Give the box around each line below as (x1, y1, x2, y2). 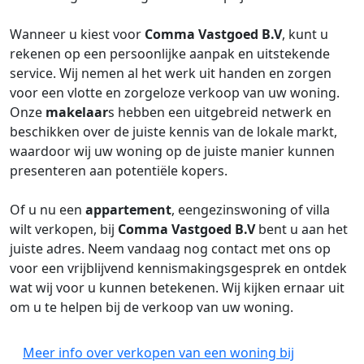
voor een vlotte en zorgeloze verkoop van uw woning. (10, 84, 340, 102)
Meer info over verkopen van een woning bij (23, 344, 294, 362)
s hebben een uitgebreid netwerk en (108, 103, 331, 121)
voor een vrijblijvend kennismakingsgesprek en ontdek (10, 259, 347, 277)
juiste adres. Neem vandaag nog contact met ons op (10, 240, 331, 258)
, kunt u (282, 25, 328, 43)
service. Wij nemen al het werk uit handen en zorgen (10, 64, 331, 82)
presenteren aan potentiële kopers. (10, 162, 227, 180)
